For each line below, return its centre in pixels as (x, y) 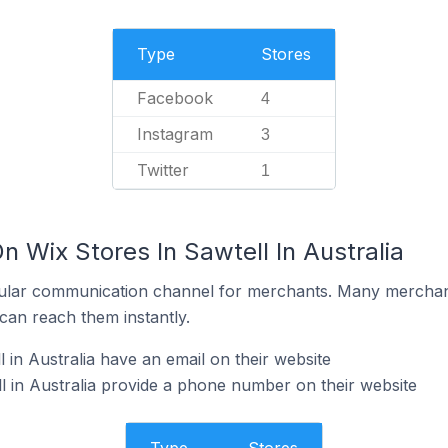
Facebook (175, 98)
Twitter (163, 170)
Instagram (175, 134)
